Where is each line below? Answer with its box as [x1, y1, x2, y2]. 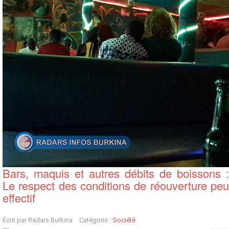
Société [112, 216, 135, 224]
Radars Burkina [28, 216, 73, 224]
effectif [3, 190, 35, 205]
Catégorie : [79, 216, 112, 224]
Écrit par [3, 216, 28, 224]
